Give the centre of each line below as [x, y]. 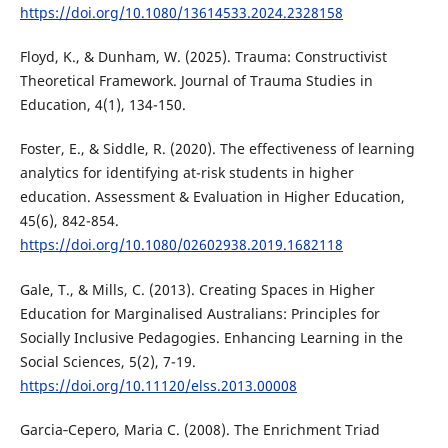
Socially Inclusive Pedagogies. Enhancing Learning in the [211, 337]
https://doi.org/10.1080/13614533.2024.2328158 [181, 13]
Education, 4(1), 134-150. [102, 105]
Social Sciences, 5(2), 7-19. [107, 361]
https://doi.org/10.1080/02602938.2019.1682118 [181, 245]
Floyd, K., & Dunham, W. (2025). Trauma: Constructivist [203, 57]
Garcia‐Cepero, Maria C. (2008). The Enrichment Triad [199, 429]
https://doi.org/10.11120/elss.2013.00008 [158, 385]
